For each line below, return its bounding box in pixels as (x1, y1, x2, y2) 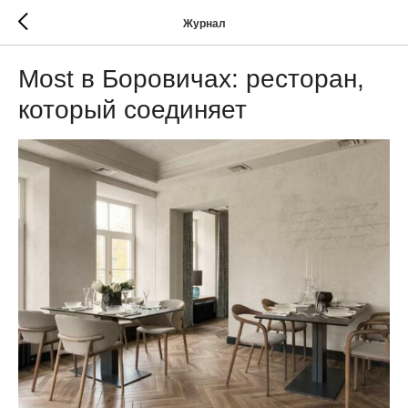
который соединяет (18, 96, 247, 124)
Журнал (182, 16, 226, 30)
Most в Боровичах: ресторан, (18, 65, 364, 93)
